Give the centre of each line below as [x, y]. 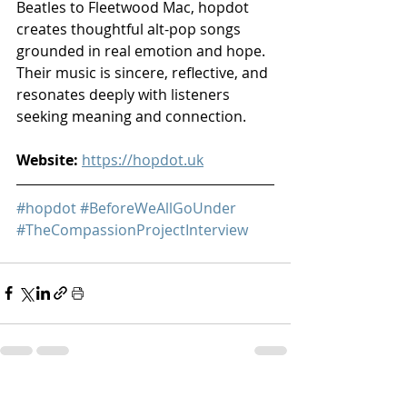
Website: [47, 159]
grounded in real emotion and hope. [143, 50]
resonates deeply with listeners [125, 94]
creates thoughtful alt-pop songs [130, 29]
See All [270, 396]
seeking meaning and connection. [131, 116]
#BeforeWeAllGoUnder [158, 208]
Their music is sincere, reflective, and [144, 72]
